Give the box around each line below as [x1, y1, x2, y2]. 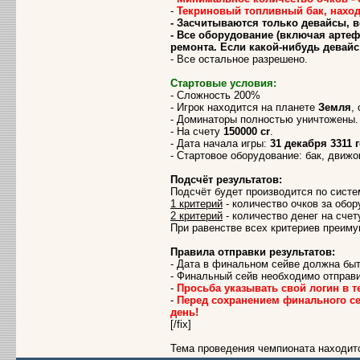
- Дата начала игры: [170, 137, 270, 149]
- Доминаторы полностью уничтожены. [170, 113, 358, 125]
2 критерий [170, 210, 223, 222]
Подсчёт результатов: [170, 174, 282, 186]
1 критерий [170, 198, 223, 210]
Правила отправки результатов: [170, 246, 335, 258]
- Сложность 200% [170, 89, 260, 101]
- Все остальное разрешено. [170, 53, 308, 65]
